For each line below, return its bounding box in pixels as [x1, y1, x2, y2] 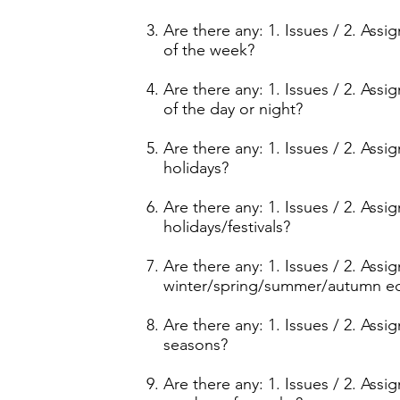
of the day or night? [163, 99, 303, 119]
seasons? [163, 335, 228, 354]
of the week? [163, 40, 254, 60]
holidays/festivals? [163, 217, 290, 237]
